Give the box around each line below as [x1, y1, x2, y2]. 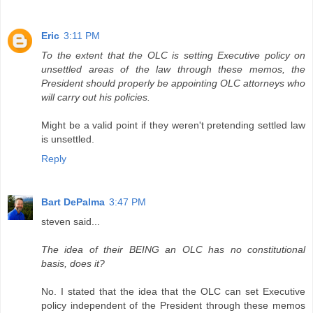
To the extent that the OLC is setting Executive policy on [41, 50, 305, 61]
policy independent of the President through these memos [41, 300, 305, 312]
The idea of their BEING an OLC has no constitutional [41, 244, 305, 256]
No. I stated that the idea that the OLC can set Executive [41, 286, 305, 298]
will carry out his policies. [41, 92, 150, 103]
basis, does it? [41, 258, 105, 270]
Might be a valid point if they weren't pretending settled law [41, 119, 305, 131]
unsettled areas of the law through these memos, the [41, 64, 305, 75]
